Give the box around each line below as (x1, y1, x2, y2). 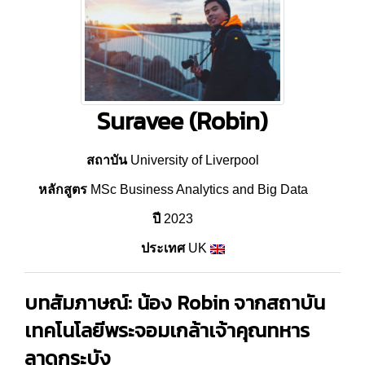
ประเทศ (140, 241, 185, 255)
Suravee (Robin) (97, 103, 268, 139)
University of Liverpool (127, 153, 259, 167)
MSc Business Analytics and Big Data (86, 182, 308, 196)
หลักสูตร (37, 182, 87, 196)
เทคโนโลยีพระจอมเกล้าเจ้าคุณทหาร (24, 316, 310, 345)
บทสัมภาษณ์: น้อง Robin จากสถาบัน (24, 288, 325, 317)
